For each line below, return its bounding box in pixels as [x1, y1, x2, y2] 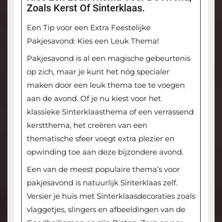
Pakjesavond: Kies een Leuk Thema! [26, 36, 159, 46]
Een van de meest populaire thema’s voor [26, 164, 180, 174]
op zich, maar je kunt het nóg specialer [26, 66, 169, 76]
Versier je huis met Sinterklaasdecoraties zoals [26, 191, 195, 201]
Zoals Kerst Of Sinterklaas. [26, 1, 145, 14]
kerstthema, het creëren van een [26, 120, 147, 130]
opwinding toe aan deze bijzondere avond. [26, 147, 183, 157]
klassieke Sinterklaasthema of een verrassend [26, 107, 194, 116]
